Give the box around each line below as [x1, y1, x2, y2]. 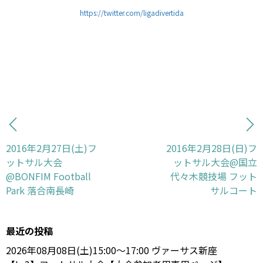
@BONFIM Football [6, 168, 91, 183]
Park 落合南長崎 [6, 183, 74, 197]
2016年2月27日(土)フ [6, 140, 97, 155]
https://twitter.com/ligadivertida [79, 7, 184, 18]
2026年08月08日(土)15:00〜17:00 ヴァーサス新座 [6, 242, 227, 257]
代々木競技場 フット [170, 168, 257, 183]
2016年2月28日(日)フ [166, 140, 257, 155]
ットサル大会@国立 [173, 154, 257, 169]
